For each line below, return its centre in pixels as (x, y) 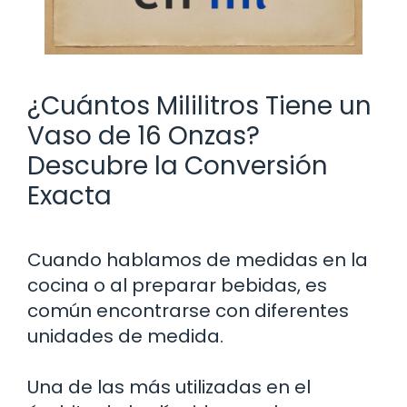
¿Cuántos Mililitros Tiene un (199, 105)
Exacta (69, 195)
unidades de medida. (125, 336)
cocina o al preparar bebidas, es (177, 285)
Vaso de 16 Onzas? (144, 135)
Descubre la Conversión (178, 165)
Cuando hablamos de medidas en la (198, 259)
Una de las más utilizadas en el (169, 387)
